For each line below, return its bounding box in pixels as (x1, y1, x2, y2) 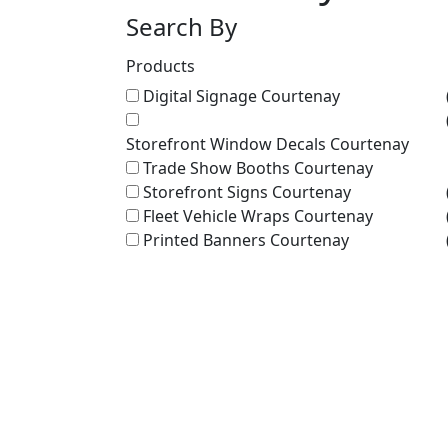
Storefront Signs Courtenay (143, 181, 351, 203)
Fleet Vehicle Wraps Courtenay (143, 205, 373, 227)
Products (126, 55, 195, 77)
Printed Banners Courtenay (143, 229, 349, 251)
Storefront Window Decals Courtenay (126, 133, 409, 155)
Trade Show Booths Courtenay (143, 157, 373, 179)
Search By (126, 10, 237, 43)
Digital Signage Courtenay (143, 85, 340, 107)
